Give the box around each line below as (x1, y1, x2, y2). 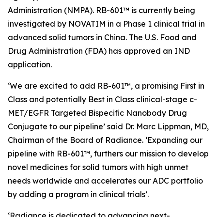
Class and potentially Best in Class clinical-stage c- (8, 94, 197, 104)
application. (8, 60, 52, 69)
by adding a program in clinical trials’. (8, 189, 149, 199)
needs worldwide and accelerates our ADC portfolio (8, 176, 203, 186)
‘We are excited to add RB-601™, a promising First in (8, 81, 204, 91)
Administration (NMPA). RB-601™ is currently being (8, 5, 195, 15)
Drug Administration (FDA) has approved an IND (8, 46, 190, 56)
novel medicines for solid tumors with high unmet (8, 162, 188, 172)
